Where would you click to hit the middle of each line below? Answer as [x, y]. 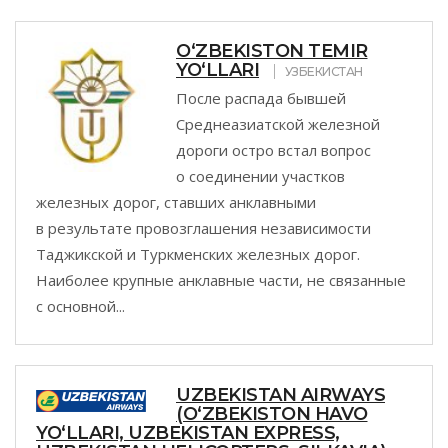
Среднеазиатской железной [278, 124]
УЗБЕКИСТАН [323, 71]
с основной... [80, 306]
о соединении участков [260, 176]
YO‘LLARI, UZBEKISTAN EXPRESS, [188, 433]
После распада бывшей [261, 98]
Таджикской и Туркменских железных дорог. [198, 254]
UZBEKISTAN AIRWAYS [280, 395]
